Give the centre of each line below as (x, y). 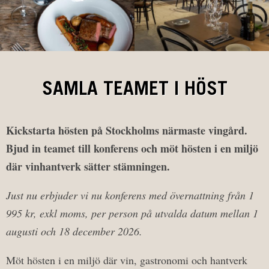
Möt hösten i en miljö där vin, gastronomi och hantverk (127, 260)
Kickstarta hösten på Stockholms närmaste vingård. (127, 130)
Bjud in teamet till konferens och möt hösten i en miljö (132, 148)
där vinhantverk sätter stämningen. (90, 166)
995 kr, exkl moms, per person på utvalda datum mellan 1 (132, 213)
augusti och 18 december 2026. (74, 231)
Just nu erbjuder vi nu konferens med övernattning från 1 (130, 195)
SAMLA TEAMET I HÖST (134, 91)
